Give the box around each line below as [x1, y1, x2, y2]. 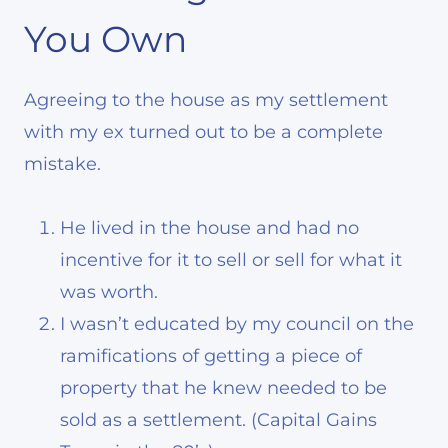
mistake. [24, 153, 101, 176]
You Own [24, 17, 187, 62]
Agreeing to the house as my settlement [24, 89, 388, 112]
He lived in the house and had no [60, 217, 359, 240]
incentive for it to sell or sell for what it [60, 249, 402, 272]
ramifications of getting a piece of [60, 345, 362, 368]
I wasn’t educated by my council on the [60, 313, 414, 336]
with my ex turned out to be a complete [24, 121, 383, 144]
